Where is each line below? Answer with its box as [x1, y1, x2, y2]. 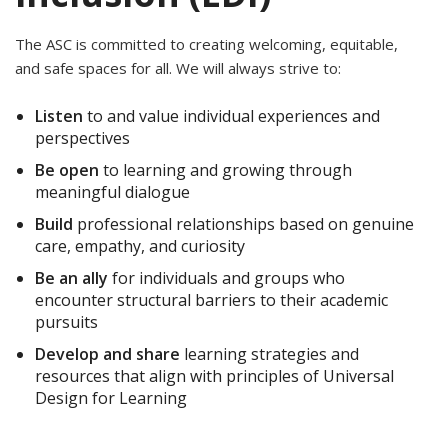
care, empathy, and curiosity [35, 235, 245, 258]
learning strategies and [180, 343, 359, 366]
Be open [35, 159, 99, 182]
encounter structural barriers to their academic [35, 289, 388, 312]
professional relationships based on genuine [73, 213, 414, 236]
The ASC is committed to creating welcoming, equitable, [15, 34, 398, 55]
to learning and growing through [99, 159, 352, 182]
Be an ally [35, 267, 108, 290]
